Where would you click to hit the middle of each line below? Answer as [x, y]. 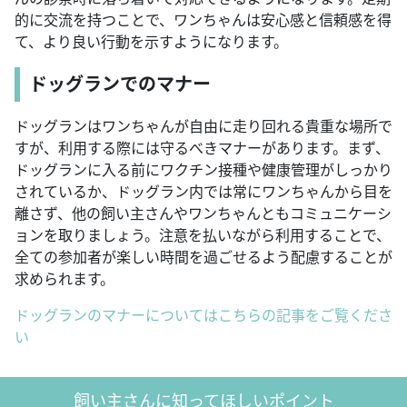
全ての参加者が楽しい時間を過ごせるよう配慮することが [203, 258]
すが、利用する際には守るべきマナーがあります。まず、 [202, 149]
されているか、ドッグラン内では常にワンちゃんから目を [203, 192]
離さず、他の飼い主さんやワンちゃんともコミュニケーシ [203, 214]
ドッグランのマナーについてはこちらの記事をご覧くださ [203, 316]
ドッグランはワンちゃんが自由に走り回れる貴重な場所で [203, 127]
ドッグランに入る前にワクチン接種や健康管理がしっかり [203, 170]
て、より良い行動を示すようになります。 [151, 42]
